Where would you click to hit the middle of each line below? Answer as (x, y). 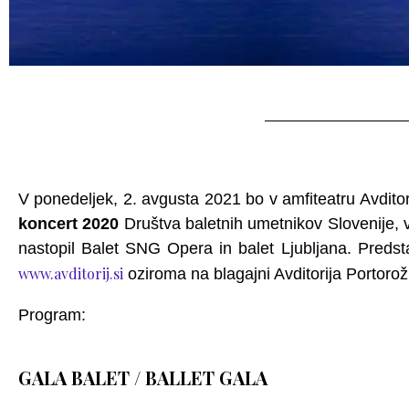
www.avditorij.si (71, 273)
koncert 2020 (69, 224)
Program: (52, 315)
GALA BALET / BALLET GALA (143, 378)
